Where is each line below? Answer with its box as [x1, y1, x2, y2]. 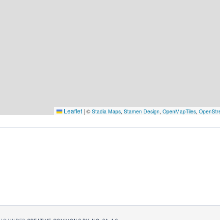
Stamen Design [124, 108, 160, 115]
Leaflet [62, 107, 82, 115]
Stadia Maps [92, 108, 121, 115]
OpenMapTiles [163, 108, 196, 115]
